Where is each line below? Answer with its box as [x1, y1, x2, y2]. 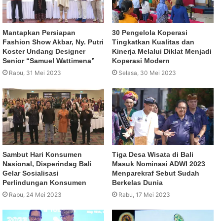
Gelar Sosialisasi [2, 169, 59, 178]
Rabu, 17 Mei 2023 [118, 191, 170, 199]
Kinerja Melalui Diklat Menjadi [112, 47, 212, 56]
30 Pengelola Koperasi [112, 29, 187, 37]
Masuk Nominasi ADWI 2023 [112, 160, 205, 168]
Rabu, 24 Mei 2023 [9, 191, 62, 199]
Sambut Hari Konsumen [2, 150, 82, 159]
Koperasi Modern [112, 57, 170, 65]
